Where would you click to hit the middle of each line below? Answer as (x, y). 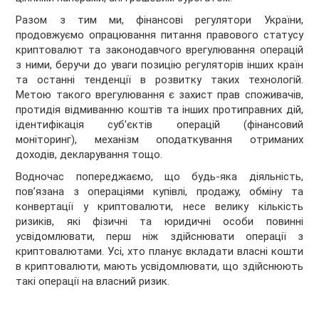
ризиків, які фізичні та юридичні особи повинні (159, 222)
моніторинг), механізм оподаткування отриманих (159, 140)
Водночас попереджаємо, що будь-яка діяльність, (159, 177)
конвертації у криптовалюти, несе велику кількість (159, 207)
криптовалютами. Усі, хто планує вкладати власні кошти (159, 252)
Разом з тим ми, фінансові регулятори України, (159, 20)
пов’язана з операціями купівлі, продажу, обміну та (159, 192)
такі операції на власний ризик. (93, 282)
